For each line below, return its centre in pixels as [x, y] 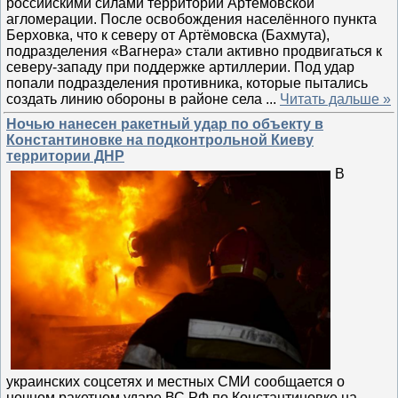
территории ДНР [65, 156]
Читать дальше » [335, 99]
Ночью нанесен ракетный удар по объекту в [165, 124]
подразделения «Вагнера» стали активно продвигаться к [194, 51]
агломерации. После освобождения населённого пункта [191, 19]
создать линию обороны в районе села [136, 99]
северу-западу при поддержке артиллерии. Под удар [180, 67]
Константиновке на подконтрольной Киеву [160, 140]
